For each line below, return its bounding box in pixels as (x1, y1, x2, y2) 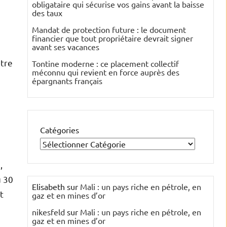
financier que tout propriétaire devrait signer (32, 33, 193, 44)
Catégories (40, 125, 79, 135)
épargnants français (32, 75, 102, 86)
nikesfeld (32, 207, 65, 217)
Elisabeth (32, 181, 65, 192)
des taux (32, 8, 62, 18)
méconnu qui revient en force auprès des (32, 67, 179, 78)
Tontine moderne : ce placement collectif (32, 58, 179, 69)
